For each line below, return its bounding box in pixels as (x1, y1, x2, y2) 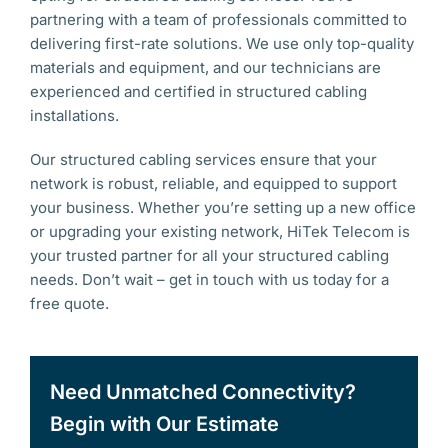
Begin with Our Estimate (50, 412, 279, 436)
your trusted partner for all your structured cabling (30, 246, 389, 265)
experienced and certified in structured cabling (30, 82, 367, 101)
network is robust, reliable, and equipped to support (30, 174, 397, 193)
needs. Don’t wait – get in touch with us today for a (30, 270, 389, 289)
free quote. (30, 294, 109, 313)
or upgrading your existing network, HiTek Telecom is (30, 222, 410, 241)
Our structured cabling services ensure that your (30, 150, 377, 169)
